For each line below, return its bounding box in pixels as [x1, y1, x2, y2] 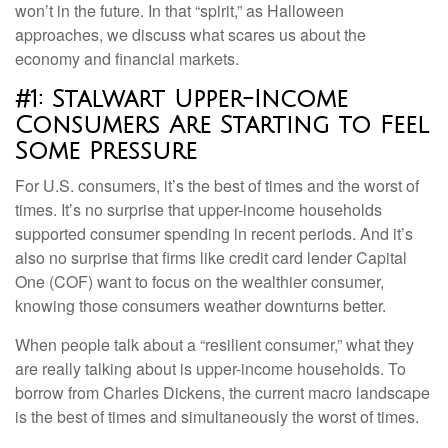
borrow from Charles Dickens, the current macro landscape [15, 381, 430, 404]
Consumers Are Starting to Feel [15, 112, 429, 138]
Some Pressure [15, 138, 197, 164]
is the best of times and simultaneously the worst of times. [15, 405, 419, 428]
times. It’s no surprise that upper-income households [15, 198, 382, 221]
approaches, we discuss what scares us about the [15, 23, 366, 46]
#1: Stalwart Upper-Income [15, 86, 348, 112]
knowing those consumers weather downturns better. [15, 294, 386, 317]
